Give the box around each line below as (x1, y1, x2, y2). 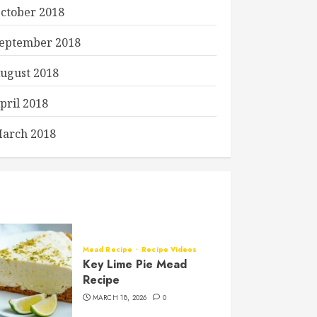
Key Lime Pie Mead (82, 255, 187, 272)
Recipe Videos (142, 243, 197, 255)
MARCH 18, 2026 (92, 292, 147, 303)
